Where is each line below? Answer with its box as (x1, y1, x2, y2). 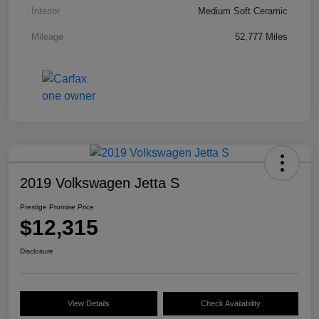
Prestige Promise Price (20, 203, 94, 211)
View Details (67, 299, 110, 308)
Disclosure (20, 247, 53, 256)
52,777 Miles (235, 31, 288, 43)
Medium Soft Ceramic (198, 6, 288, 17)
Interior (31, 6, 60, 17)
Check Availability (200, 299, 261, 308)
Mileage (31, 31, 63, 43)
